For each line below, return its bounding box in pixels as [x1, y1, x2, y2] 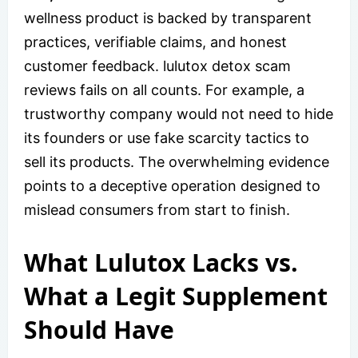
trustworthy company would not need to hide [24, 105, 333, 122]
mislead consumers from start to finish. [24, 201, 290, 218]
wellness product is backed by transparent [24, 9, 312, 26]
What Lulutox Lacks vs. [24, 245, 298, 279]
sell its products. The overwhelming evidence [24, 153, 329, 170]
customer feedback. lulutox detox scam [24, 57, 291, 74]
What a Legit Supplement [24, 279, 328, 312]
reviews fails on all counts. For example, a [24, 81, 304, 98]
